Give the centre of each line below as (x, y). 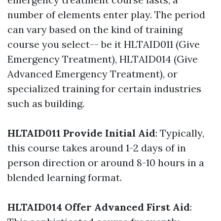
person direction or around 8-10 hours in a (106, 163)
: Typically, (180, 133)
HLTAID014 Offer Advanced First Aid (99, 207)
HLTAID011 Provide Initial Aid (81, 133)
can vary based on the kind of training (95, 29)
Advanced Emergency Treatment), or (92, 74)
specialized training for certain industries (104, 89)
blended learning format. (65, 177)
